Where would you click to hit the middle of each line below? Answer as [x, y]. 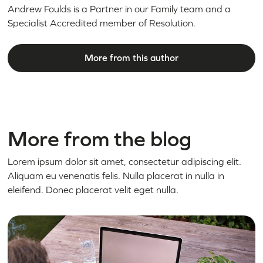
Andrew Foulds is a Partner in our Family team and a [119, 9]
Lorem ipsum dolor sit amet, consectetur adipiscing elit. [125, 162]
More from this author [131, 58]
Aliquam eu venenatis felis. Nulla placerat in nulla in [116, 176]
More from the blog [100, 139]
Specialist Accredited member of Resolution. [102, 23]
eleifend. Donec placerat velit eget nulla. [93, 190]
